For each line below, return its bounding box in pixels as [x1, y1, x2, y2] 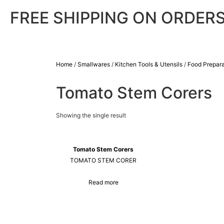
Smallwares [77, 60, 110, 68]
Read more [88, 178, 118, 186]
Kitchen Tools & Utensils [115, 60, 182, 68]
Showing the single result [56, 111, 126, 119]
